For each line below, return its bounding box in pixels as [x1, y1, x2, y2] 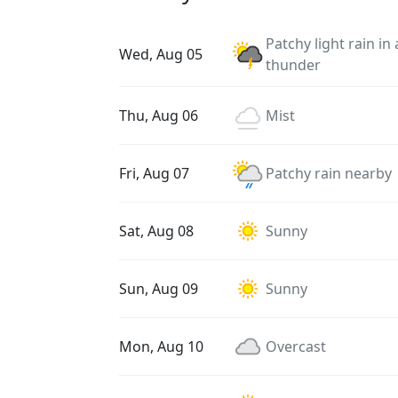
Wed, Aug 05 [119, 44, 203, 64]
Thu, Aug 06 [119, 106, 198, 125]
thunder [266, 55, 321, 75]
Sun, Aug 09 [119, 279, 198, 298]
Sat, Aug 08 [119, 221, 194, 241]
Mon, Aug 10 [119, 337, 203, 356]
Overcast [266, 337, 326, 356]
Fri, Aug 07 [119, 163, 189, 183]
